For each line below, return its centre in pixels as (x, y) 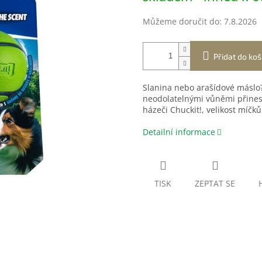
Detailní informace (179, 132)
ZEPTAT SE (215, 184)
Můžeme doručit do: (182, 22)
